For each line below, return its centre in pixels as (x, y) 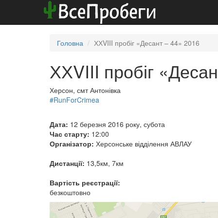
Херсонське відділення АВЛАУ (143, 144)
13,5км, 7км (104, 163)
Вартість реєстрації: (85, 182)
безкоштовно (70, 192)
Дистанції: (67, 163)
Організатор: (72, 144)
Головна (70, 43)
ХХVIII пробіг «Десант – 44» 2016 (147, 43)
